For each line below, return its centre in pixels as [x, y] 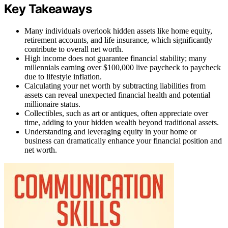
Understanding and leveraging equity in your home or [110, 131]
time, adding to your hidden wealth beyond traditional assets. [122, 122]
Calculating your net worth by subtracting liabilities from [115, 85]
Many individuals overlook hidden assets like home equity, [118, 31]
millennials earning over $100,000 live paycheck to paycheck [123, 67]
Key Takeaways [48, 9]
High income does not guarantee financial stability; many [116, 58]
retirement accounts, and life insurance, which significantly [118, 40]
